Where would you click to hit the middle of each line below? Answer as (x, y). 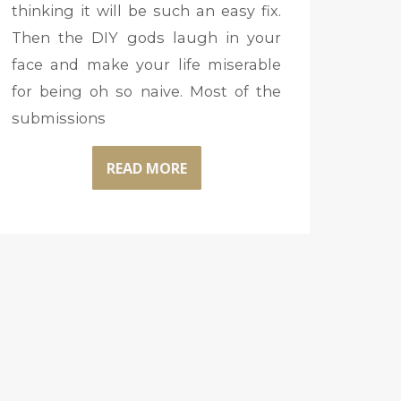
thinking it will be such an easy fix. (146, 11)
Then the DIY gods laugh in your (146, 38)
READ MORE (146, 168)
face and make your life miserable (146, 65)
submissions (58, 119)
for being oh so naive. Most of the (146, 92)
